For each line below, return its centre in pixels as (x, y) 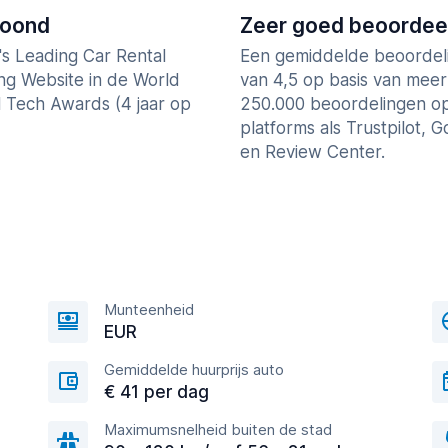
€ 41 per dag (156, 392)
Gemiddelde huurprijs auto (194, 370)
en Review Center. (312, 152)
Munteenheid (149, 310)
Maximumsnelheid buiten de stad (218, 430)
